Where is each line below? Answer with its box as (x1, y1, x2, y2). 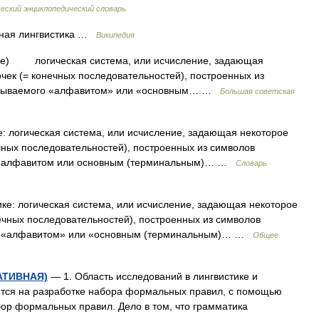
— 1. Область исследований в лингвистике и (48, 271, 258, 282)
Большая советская (220, 87, 295, 95)
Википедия (96, 31, 135, 39)
